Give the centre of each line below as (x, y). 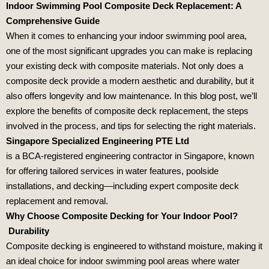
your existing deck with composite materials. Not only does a (125, 66)
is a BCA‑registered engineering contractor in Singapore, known (130, 156)
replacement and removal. (57, 201)
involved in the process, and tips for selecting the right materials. (131, 126)
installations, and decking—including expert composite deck (122, 186)
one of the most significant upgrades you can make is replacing (129, 51)
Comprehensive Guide (53, 21)
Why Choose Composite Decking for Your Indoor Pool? (122, 216)
